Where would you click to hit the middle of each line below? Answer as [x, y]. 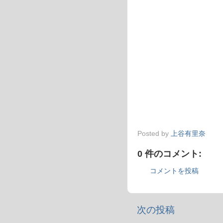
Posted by [154, 134]
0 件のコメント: [169, 154]
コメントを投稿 [174, 171]
